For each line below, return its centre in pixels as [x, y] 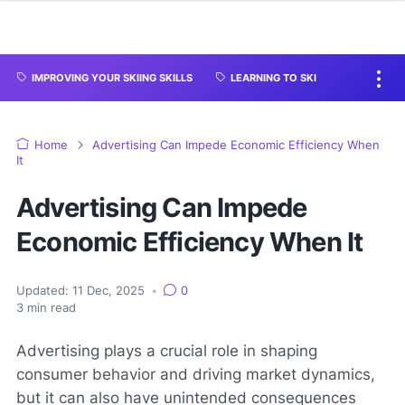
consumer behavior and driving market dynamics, [196, 374]
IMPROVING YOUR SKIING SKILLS [112, 78]
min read [50, 308]
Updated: [42, 291]
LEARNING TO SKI [273, 78]
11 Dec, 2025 [110, 291]
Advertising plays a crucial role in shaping [167, 351]
